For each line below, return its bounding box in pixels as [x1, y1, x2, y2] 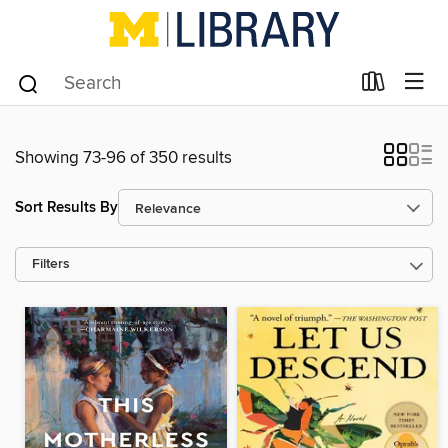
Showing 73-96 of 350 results [15, 147, 232, 169]
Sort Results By [15, 197, 118, 217]
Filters [32, 256, 70, 273]
